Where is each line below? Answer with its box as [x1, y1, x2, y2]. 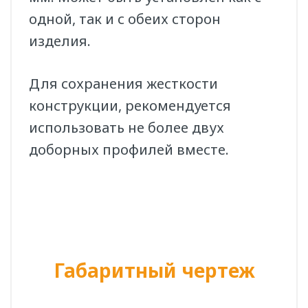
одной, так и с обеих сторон [29, 10, 221, 29]
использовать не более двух [29, 118, 224, 137]
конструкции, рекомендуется [29, 96, 231, 115]
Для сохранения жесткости [29, 74, 218, 93]
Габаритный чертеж [53, 257, 255, 284]
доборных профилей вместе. [29, 140, 229, 159]
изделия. [29, 32, 91, 51]
